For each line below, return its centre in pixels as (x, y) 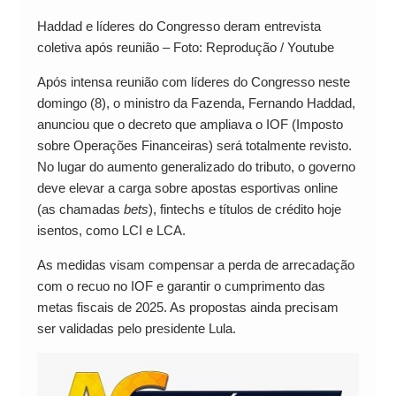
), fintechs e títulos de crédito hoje (244, 209)
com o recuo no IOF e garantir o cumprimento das (181, 286)
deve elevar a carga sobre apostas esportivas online (187, 188)
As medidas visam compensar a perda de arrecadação (195, 265)
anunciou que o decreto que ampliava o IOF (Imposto (190, 125)
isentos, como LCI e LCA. (111, 231)
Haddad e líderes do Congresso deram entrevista (179, 27)
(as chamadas (80, 209)
